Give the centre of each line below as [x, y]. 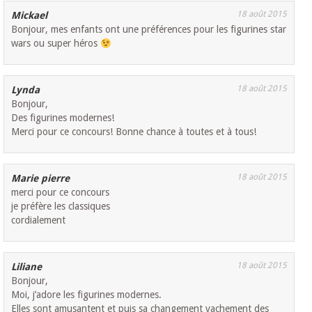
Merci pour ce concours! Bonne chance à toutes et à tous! [134, 132]
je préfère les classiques [61, 206]
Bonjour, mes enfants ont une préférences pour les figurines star [149, 30]
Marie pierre [41, 179]
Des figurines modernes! [63, 118]
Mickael [30, 16]
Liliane [27, 267]
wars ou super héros [56, 44]
